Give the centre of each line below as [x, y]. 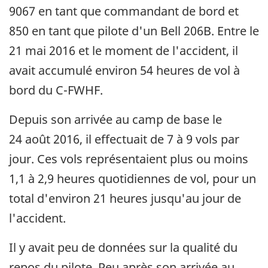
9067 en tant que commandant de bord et [124, 11]
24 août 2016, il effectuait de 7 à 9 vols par [124, 139]
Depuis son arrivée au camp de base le [115, 120]
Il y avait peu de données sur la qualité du [123, 248]
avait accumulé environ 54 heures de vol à [124, 71]
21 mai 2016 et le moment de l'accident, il [124, 51]
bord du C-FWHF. [56, 90]
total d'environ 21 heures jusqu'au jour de [125, 199]
